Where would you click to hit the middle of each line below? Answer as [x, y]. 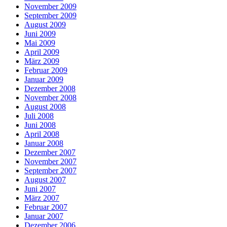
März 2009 [42, 61]
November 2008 [50, 97]
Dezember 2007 [50, 152]
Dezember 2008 [50, 88]
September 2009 [50, 15]
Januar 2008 [44, 143]
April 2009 [42, 52]
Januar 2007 [44, 216]
